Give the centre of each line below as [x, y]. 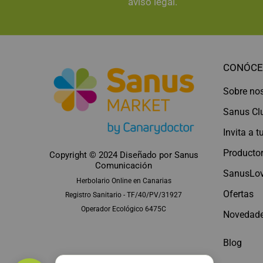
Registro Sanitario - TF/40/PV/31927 [124, 195]
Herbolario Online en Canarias [124, 181]
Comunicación [124, 166]
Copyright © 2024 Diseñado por [112, 155]
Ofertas [238, 194]
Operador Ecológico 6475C [124, 209]
